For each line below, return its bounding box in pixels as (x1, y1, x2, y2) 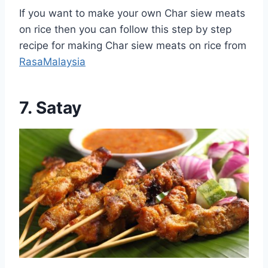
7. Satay (19, 97, 81, 118)
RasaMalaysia (19, 55, 86, 68)
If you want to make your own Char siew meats (19, 7, 245, 19)
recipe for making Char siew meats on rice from (19, 39, 246, 51)
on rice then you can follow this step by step (19, 23, 232, 35)
